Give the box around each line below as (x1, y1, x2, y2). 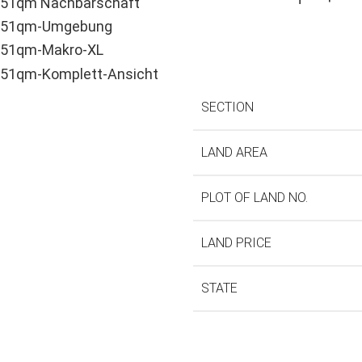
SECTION (201, 99, 254, 116)
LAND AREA (201, 145, 267, 161)
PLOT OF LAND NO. (201, 190, 308, 206)
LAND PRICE (201, 235, 271, 251)
